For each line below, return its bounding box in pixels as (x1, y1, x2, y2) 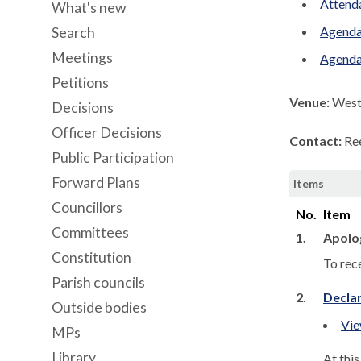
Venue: (289, 94, 333, 110)
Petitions (52, 74, 109, 91)
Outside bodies (52, 299, 147, 316)
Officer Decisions (52, 124, 162, 141)
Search (52, 24, 95, 41)
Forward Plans (52, 174, 140, 191)
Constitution (52, 249, 131, 266)
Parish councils (52, 274, 145, 291)
